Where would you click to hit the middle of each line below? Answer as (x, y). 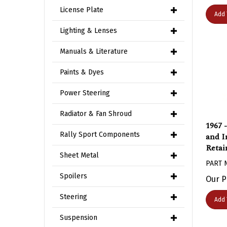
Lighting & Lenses (88, 31)
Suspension (79, 218)
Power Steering (85, 93)
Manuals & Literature (94, 51)
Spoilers (73, 176)
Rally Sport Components (100, 135)
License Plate (82, 10)
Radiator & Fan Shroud (96, 114)
